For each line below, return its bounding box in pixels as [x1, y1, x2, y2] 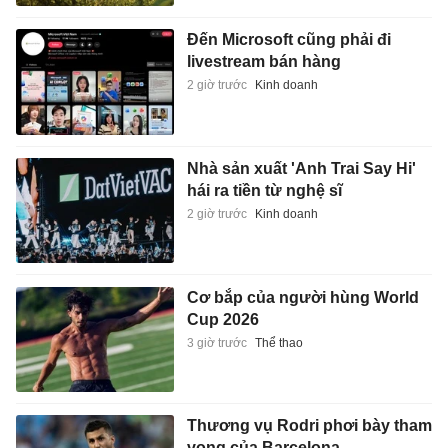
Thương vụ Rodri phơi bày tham [186, 417, 432, 435]
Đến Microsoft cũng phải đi [186, 31, 391, 49]
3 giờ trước [186, 335, 247, 350]
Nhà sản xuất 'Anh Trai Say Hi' [186, 160, 416, 178]
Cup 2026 [186, 310, 259, 328]
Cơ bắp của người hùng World [186, 288, 419, 306]
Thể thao [254, 335, 303, 350]
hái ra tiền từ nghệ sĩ [186, 182, 342, 200]
